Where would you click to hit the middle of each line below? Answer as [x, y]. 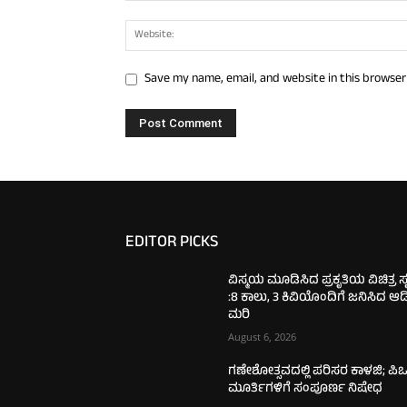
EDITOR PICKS [172, 243]
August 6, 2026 [263, 336]
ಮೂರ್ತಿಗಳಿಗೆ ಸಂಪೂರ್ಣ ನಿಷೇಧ [306, 389]
